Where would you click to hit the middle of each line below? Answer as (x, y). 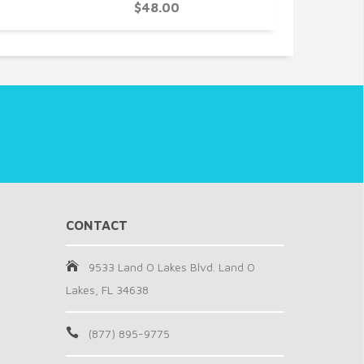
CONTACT (96, 225)
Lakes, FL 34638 (107, 290)
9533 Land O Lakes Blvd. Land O (171, 267)
